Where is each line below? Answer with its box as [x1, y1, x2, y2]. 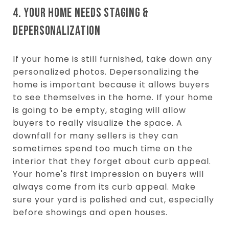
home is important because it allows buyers [13, 78, 210, 90]
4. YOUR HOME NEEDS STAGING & [13, 5, 149, 21]
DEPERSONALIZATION [13, 22, 101, 39]
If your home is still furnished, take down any [13, 53, 212, 65]
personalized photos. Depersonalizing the [13, 65, 199, 78]
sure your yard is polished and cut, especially [13, 193, 214, 205]
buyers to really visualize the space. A [13, 117, 182, 129]
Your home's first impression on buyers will [13, 168, 204, 180]
